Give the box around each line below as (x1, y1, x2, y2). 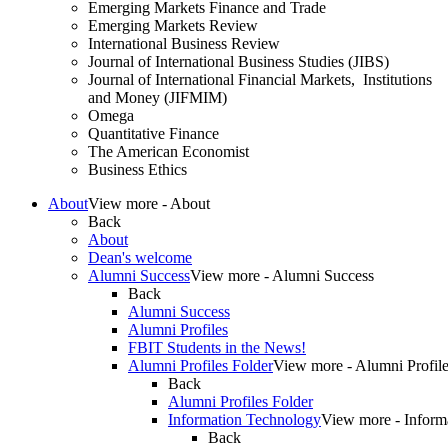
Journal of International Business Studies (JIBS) (88, 53, 389, 71)
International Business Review (88, 35, 280, 53)
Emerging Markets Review (88, 17, 258, 35)
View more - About (88, 195, 210, 213)
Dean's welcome (88, 249, 192, 267)
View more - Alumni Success (190, 267, 374, 285)
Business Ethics (88, 161, 187, 179)
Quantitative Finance (88, 125, 219, 143)
